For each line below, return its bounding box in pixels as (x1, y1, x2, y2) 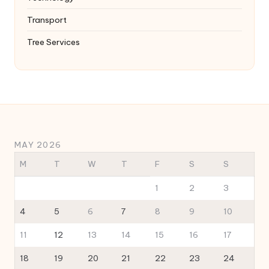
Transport (27, 14, 67, 26)
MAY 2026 (14, 139, 62, 151)
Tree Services (27, 37, 80, 48)
